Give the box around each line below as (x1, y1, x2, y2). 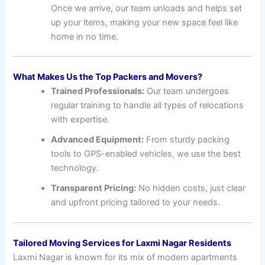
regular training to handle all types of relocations (51, 100, 244, 111)
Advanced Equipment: (51, 134, 144, 146)
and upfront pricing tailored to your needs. (51, 197, 221, 208)
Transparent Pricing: (51, 183, 137, 194)
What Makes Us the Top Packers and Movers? (13, 72, 203, 83)
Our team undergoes (144, 86, 230, 97)
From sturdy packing (144, 134, 230, 146)
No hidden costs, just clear (136, 183, 246, 194)
